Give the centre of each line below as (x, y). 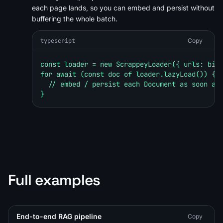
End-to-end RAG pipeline (59, 216)
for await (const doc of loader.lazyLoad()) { (128, 74)
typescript (58, 41)
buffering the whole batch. (75, 18)
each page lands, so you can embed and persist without (123, 7)
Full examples (54, 180)
